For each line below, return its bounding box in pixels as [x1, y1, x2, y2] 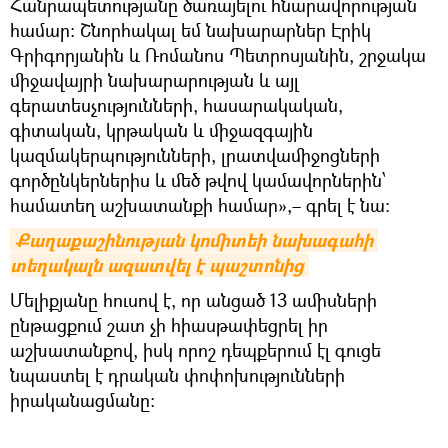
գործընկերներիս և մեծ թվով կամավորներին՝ [10, 167, 386, 192]
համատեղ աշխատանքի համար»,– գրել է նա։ [10, 192, 390, 217]
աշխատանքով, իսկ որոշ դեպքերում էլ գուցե [10, 337, 381, 362]
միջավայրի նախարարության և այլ [10, 67, 299, 92]
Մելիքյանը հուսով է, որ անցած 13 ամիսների [10, 287, 377, 312]
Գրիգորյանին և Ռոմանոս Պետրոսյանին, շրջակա [10, 42, 426, 67]
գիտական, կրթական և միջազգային [10, 117, 313, 142]
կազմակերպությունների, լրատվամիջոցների [10, 142, 380, 167]
